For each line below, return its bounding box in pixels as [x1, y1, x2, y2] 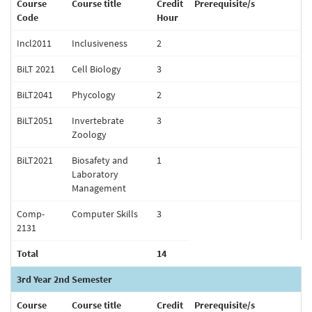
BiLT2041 [17, 88, 53, 101]
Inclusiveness [72, 37, 127, 49]
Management [72, 182, 126, 194]
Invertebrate [72, 114, 124, 127]
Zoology [72, 128, 107, 141]
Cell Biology [72, 63, 121, 75]
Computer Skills [72, 208, 138, 220]
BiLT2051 [17, 114, 53, 127]
